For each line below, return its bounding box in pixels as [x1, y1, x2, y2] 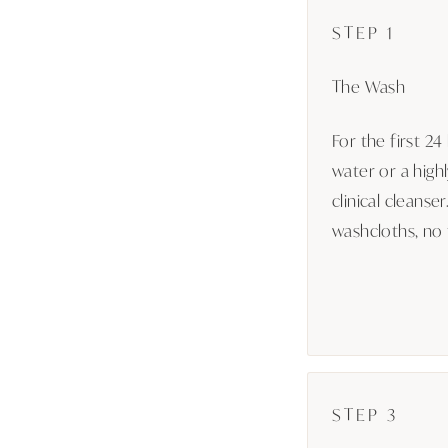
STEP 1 [332, 19, 395, 44]
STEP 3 [332, 401, 398, 426]
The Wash [332, 73, 406, 98]
